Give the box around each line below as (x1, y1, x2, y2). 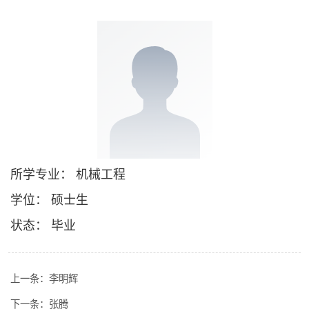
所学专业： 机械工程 (10, 168, 126, 182)
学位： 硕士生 (10, 193, 88, 208)
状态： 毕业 (10, 219, 76, 233)
